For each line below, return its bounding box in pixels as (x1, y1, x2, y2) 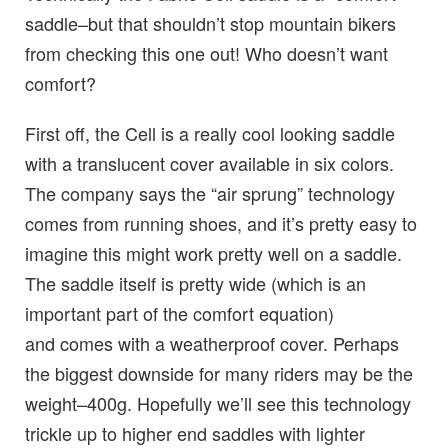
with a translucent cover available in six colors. (25, 150, 394, 176)
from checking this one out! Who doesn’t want (25, 40, 388, 66)
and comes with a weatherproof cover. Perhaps (25, 330, 399, 356)
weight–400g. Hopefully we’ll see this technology (25, 390, 411, 416)
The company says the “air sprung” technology (25, 180, 395, 206)
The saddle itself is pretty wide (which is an (25, 270, 366, 296)
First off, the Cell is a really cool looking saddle (25, 120, 395, 146)
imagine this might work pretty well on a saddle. (25, 240, 402, 266)
